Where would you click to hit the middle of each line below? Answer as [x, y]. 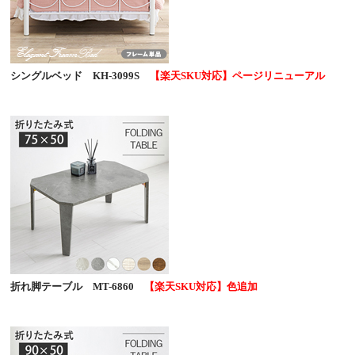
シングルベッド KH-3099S [75, 75]
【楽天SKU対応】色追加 [196, 286]
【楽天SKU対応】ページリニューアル [232, 75]
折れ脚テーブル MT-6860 [72, 286]
